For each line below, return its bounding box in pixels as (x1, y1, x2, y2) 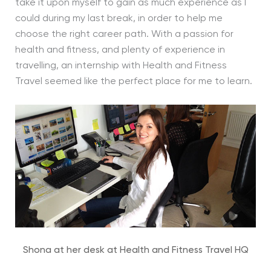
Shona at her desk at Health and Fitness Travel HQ (22, 246, 249, 256)
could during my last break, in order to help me (15, 13, 223, 24)
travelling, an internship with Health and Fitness (15, 60, 227, 71)
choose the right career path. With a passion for (15, 29, 233, 39)
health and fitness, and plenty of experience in (15, 45, 225, 55)
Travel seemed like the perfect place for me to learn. (15, 76, 252, 87)
